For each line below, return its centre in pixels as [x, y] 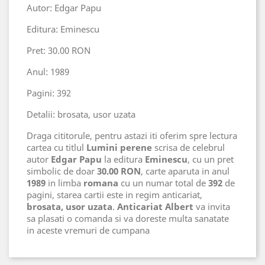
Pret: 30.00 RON [59, 50]
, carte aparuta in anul [185, 171]
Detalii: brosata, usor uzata [81, 114]
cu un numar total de [163, 182]
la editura [123, 159]
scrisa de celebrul [188, 147]
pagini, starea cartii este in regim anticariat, [114, 194]
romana [101, 182]
